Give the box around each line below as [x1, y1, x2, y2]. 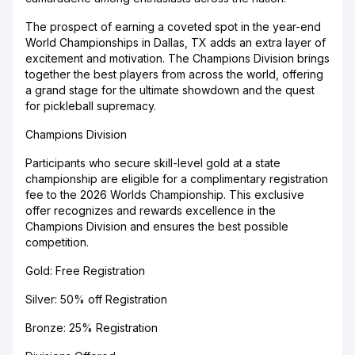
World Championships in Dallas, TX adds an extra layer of [25, 36, 326, 49]
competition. [25, 235, 89, 249]
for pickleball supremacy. [25, 99, 156, 113]
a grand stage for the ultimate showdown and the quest [25, 83, 315, 97]
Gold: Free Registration [25, 264, 145, 277]
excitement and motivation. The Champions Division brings [25, 52, 330, 65]
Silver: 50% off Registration [25, 292, 167, 306]
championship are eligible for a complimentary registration [25, 172, 328, 185]
